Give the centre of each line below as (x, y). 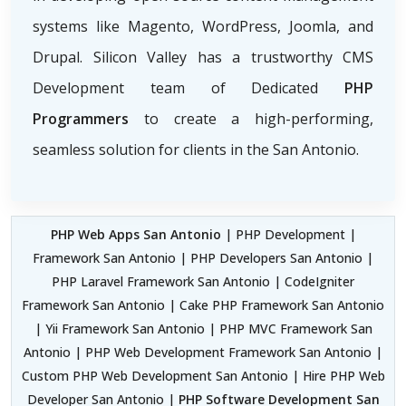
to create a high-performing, (251, 118)
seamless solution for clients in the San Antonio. (196, 149)
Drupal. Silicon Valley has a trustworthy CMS (203, 57)
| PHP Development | (290, 234)
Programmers (81, 118)
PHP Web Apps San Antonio (137, 234)
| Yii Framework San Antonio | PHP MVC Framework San (203, 328)
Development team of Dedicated (188, 87)
